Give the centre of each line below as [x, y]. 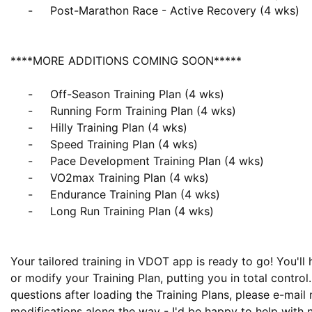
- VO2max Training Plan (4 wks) [19, 178]
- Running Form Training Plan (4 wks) [19, 111]
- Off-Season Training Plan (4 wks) [19, 94]
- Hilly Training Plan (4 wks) [19, 127]
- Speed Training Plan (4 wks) [19, 144]
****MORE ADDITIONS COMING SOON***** [126, 61]
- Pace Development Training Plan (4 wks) [19, 161]
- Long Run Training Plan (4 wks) [19, 211]
